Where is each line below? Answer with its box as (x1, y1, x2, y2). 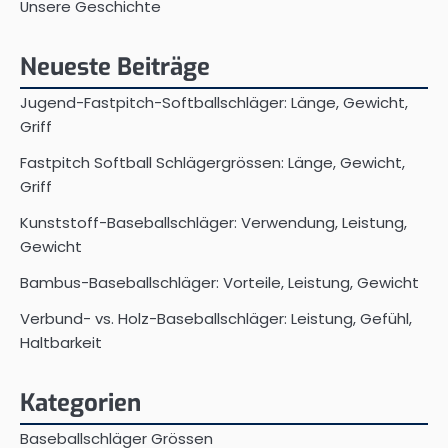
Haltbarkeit (20, 331, 102, 353)
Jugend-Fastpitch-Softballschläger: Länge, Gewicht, (20, 91, 408, 113)
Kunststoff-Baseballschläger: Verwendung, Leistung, (20, 211, 407, 233)
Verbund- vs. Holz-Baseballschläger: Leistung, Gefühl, (20, 307, 412, 329)
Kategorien (20, 386, 141, 419)
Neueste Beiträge (20, 50, 210, 83)
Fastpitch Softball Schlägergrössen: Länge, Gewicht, (20, 151, 405, 173)
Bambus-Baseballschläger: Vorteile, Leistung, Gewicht (20, 271, 419, 293)
